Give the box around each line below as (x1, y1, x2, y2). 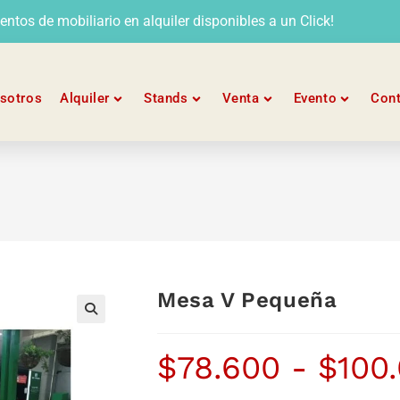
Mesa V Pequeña (157, 287, 337, 312)
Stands (143, 90, 188, 106)
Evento (293, 90, 337, 106)
